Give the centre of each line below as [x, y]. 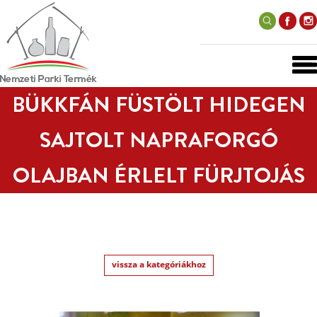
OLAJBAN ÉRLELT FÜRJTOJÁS [158, 175]
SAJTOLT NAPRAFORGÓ [158, 140]
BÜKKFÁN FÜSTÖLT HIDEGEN [158, 105]
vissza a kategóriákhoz [158, 264]
